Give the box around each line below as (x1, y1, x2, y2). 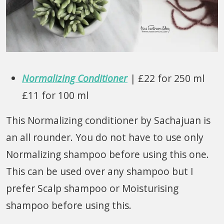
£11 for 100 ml (22, 88, 88, 102)
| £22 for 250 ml (127, 71, 204, 85)
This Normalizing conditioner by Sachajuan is (6, 113, 210, 127)
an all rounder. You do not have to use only (6, 130, 203, 144)
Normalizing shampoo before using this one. (6, 147, 209, 161)
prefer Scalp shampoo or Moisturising (6, 181, 178, 195)
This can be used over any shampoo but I (6, 164, 193, 178)
